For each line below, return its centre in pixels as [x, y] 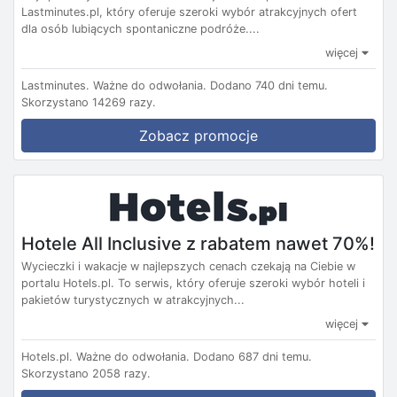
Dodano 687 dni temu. [253, 356]
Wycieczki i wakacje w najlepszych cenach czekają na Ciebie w [188, 266]
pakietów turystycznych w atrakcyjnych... [133, 300]
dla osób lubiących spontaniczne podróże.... [140, 29]
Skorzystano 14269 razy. [89, 103]
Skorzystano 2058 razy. [86, 373]
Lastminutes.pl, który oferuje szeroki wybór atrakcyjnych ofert [189, 12]
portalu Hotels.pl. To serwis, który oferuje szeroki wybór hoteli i [193, 283]
